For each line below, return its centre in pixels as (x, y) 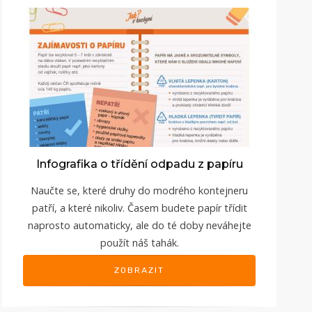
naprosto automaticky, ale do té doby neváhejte (139, 225)
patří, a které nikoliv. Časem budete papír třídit (139, 208)
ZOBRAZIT (139, 270)
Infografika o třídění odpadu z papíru (139, 164)
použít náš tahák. (139, 242)
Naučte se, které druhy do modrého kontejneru (139, 190)
